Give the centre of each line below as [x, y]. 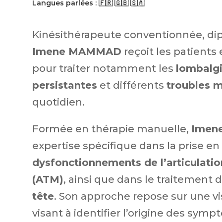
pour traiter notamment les [104, 68]
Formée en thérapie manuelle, [111, 129]
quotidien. [58, 102]
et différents [132, 85]
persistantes [64, 85]
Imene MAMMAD [77, 52]
